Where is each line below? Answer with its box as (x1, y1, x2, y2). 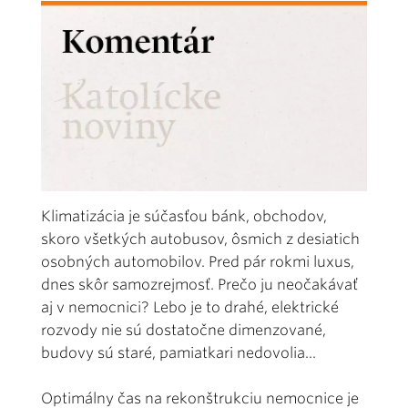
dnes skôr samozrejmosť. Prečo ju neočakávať (41, 275, 358, 293)
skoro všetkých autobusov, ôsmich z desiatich (41, 229, 360, 248)
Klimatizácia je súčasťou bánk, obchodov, (41, 207, 327, 225)
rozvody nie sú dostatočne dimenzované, (41, 321, 326, 339)
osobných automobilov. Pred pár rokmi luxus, (41, 252, 354, 270)
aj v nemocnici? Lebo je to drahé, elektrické (41, 298, 339, 316)
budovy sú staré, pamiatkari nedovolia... (41, 343, 320, 362)
